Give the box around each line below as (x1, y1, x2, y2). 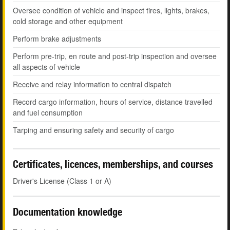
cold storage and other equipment (13, 16, 123, 27)
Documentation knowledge (13, 206, 122, 218)
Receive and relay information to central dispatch (13, 79, 171, 90)
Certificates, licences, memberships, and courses (13, 158, 216, 170)
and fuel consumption (13, 107, 83, 118)
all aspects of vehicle (13, 62, 80, 72)
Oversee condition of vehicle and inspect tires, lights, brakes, (13, 5, 209, 16)
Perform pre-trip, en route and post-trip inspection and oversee (13, 51, 217, 62)
